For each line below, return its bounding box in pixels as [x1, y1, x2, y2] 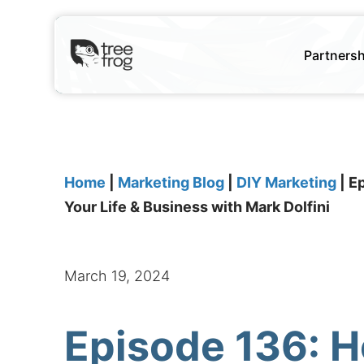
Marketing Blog [118, 174, 225, 192]
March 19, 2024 [64, 267, 171, 285]
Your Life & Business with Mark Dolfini [64, 198, 331, 216]
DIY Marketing [236, 174, 337, 192]
